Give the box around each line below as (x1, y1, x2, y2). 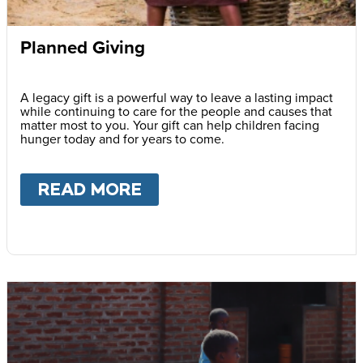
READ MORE (37, 178, 142, 201)
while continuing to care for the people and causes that (20, 102, 332, 121)
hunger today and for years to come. (20, 130, 224, 148)
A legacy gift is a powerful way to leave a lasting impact (20, 88, 333, 107)
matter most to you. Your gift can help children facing (20, 116, 319, 135)
